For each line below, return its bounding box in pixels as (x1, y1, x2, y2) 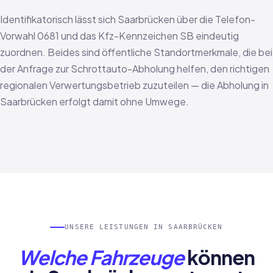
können (183, 245, 255, 269)
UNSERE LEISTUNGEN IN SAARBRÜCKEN (65, 223, 223, 231)
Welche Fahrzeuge (18, 245, 184, 269)
